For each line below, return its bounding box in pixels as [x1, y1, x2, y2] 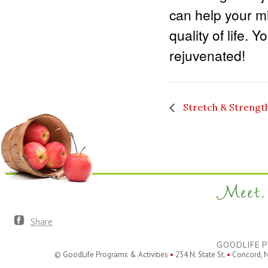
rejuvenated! [169, 45, 245, 65]
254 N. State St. [173, 249, 227, 260]
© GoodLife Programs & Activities [54, 249, 170, 260]
